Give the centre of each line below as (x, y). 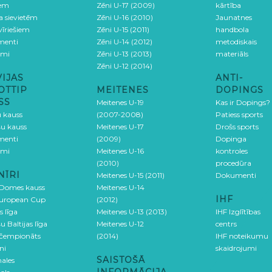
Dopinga (231, 139)
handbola (232, 29)
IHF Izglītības (238, 212)
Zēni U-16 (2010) (125, 17)
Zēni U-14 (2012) (124, 42)
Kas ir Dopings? (243, 102)
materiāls (232, 54)
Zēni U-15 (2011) (123, 29)
